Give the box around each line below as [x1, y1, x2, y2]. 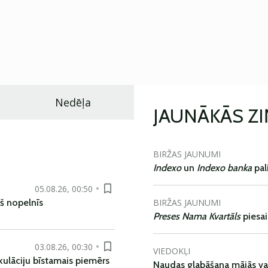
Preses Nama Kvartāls [153, 211, 243, 222]
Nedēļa [54, 95, 91, 109]
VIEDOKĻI [153, 245, 190, 257]
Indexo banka [197, 162, 252, 173]
